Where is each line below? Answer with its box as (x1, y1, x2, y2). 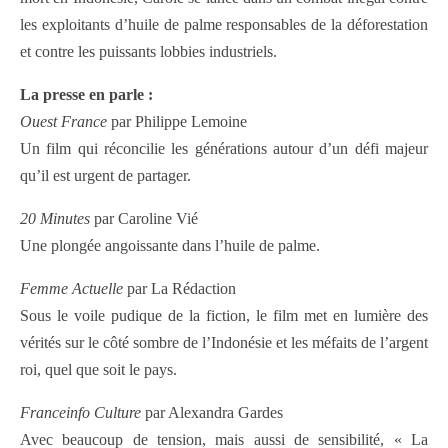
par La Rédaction (123, 280, 236, 298)
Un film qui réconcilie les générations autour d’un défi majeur (20, 140, 428, 158)
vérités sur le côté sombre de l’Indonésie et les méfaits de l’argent (20, 334, 428, 352)
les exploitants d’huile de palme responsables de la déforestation (20, 16, 428, 34)
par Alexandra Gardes (141, 404, 283, 422)
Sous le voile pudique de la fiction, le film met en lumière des (20, 307, 428, 325)
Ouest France (20, 113, 107, 131)
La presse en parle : (20, 86, 153, 104)
